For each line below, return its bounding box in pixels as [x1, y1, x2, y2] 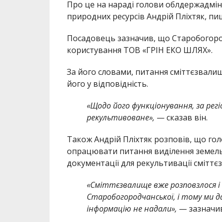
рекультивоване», [86, 112, 155, 123]
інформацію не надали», [86, 203, 177, 215]
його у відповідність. [66, 78, 148, 90]
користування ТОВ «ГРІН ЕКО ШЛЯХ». [66, 45, 213, 56]
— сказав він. [154, 112, 208, 123]
